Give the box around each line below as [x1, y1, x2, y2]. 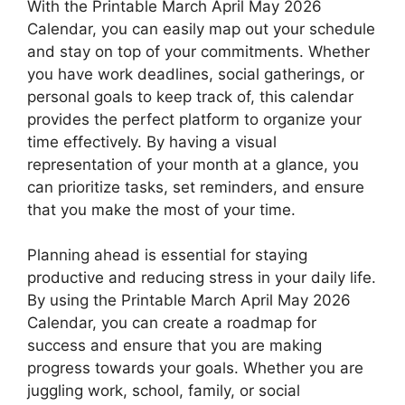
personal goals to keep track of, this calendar [27, 87, 353, 106]
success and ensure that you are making [27, 336, 322, 355]
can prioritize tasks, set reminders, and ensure [27, 177, 364, 196]
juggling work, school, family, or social [27, 381, 300, 400]
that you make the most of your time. [27, 200, 296, 219]
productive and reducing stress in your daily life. [27, 268, 376, 287]
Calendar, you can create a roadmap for [27, 314, 316, 333]
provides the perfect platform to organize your [27, 109, 362, 128]
